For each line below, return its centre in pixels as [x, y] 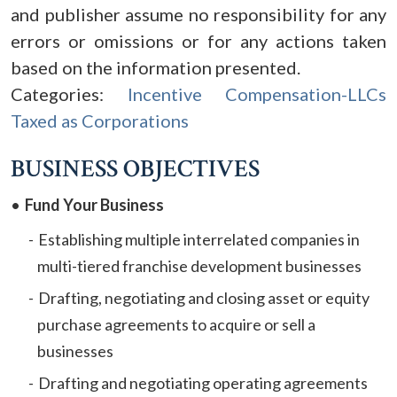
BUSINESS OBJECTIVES [135, 169]
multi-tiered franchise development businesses [199, 266]
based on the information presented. [156, 67]
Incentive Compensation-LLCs [257, 94]
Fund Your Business [94, 205]
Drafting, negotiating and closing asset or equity [204, 298]
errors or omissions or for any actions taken [198, 41]
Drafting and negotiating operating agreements [203, 383]
